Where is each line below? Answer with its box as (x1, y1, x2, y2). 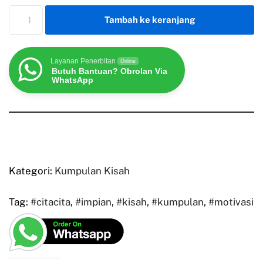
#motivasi (208, 195, 254, 208)
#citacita (31, 195, 70, 208)
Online (120, 58, 136, 65)
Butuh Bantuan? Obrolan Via (52, 66, 167, 76)
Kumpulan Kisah (55, 164, 130, 177)
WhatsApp (52, 75, 93, 85)
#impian (75, 195, 112, 208)
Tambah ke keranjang (104, 15, 195, 25)
